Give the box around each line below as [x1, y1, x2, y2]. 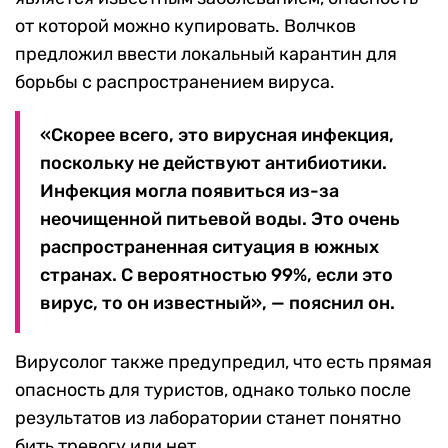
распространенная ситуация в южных [40, 236, 379, 258]
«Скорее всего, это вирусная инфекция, [40, 124, 394, 146]
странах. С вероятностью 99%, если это [40, 264, 393, 286]
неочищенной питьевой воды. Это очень [40, 208, 400, 230]
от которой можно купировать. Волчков [15, 15, 356, 37]
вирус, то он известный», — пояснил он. [40, 292, 395, 314]
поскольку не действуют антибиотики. [40, 152, 387, 174]
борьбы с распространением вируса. [15, 71, 335, 93]
